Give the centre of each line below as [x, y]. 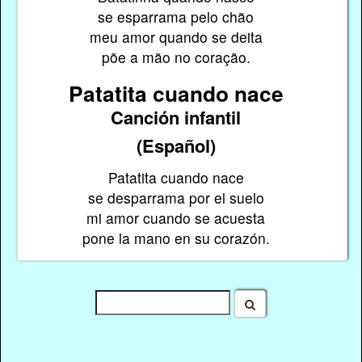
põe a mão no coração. [176, 57]
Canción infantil [176, 117]
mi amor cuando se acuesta [176, 218]
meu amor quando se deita [176, 37]
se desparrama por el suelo [176, 198]
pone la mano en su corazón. [176, 238]
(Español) [176, 145]
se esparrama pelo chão [176, 17]
